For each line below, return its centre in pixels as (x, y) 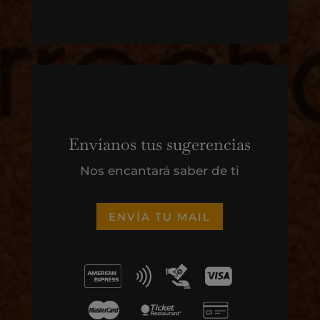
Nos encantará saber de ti (160, 171)
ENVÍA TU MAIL (160, 216)
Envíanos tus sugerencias (160, 145)
